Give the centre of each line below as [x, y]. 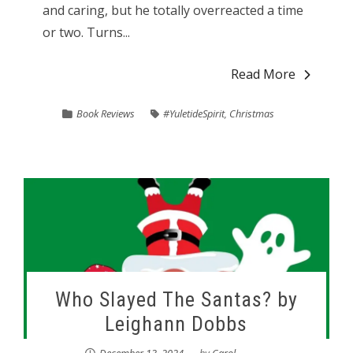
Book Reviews [106, 113]
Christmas [252, 113]
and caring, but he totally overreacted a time [173, 10]
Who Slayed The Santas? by [176, 299]
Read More [264, 74]
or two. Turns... [86, 32]
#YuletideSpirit [194, 113]
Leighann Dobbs [176, 323]
